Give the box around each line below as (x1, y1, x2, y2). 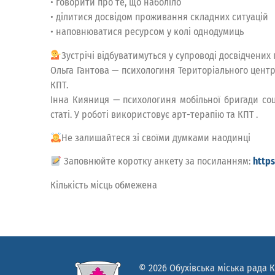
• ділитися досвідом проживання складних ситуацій (50, 11, 268, 23)
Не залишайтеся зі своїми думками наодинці (61, 132, 251, 144)
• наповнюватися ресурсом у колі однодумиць (50, 26, 244, 38)
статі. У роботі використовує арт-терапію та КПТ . (50, 108, 258, 120)
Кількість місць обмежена (50, 179, 157, 191)
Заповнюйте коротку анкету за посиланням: (61, 155, 254, 168)
